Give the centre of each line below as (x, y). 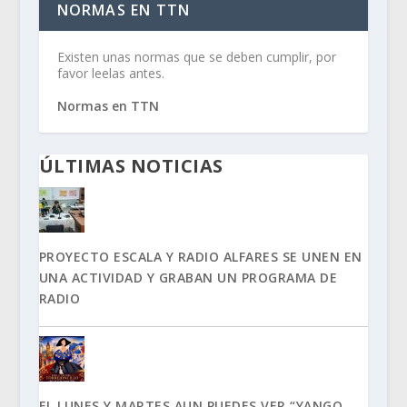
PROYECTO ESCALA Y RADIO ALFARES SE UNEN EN (200, 256)
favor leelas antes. (110, 73)
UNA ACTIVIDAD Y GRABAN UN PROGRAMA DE (188, 277)
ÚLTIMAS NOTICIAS (131, 165)
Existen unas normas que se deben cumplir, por (196, 56)
